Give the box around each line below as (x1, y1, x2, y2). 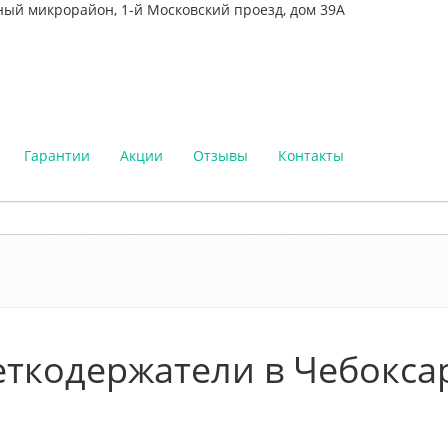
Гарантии (24, 146, 90, 166)
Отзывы (193, 146, 248, 166)
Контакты (278, 146, 344, 166)
